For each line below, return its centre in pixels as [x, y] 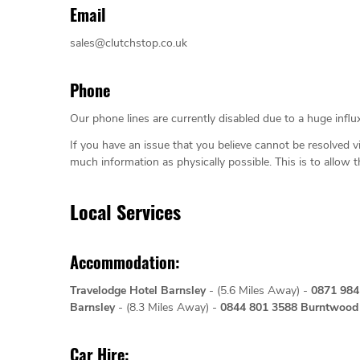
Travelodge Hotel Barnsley [138, 291]
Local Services [125, 212]
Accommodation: [125, 262]
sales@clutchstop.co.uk [129, 43]
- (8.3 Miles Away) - [168, 308]
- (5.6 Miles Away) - [258, 291]
